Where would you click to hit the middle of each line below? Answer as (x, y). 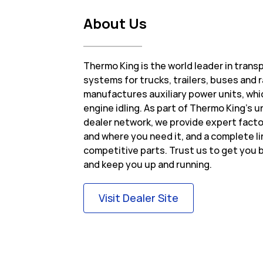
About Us (115, 23)
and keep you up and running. (148, 165)
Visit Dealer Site (139, 198)
